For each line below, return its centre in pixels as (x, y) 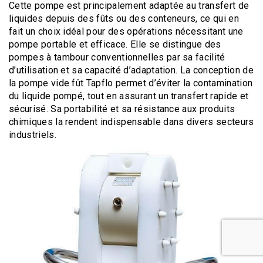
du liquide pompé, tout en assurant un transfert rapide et (129, 96)
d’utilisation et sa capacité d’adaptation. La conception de (131, 70)
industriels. (33, 134)
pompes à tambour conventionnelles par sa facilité (117, 57)
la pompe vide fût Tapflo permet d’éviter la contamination (131, 83)
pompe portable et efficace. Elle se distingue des (115, 44)
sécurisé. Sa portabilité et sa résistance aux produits (122, 109)
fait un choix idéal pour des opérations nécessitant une (126, 31)
